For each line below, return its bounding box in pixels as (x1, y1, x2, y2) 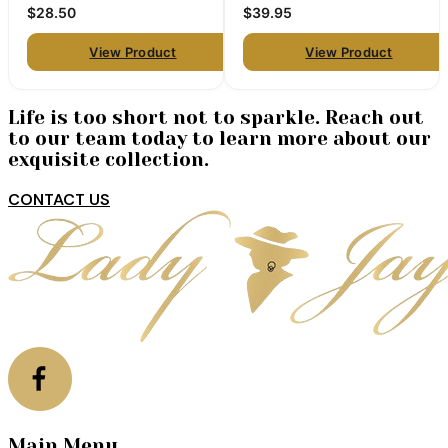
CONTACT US (8, 188, 110, 210)
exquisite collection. (8, 149, 209, 171)
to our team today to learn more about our (8, 128, 431, 150)
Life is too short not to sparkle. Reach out (8, 107, 424, 129)
